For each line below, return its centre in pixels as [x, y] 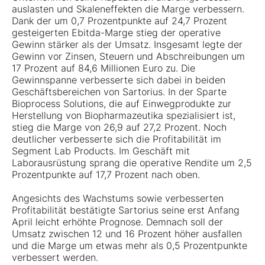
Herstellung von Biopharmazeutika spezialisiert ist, [124, 116]
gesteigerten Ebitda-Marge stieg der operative [116, 33]
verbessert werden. [55, 258]
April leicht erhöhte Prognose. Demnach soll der [117, 222]
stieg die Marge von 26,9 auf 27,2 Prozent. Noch [119, 127]
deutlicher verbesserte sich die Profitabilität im [117, 139]
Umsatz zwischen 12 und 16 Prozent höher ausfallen [127, 234]
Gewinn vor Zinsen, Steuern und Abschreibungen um [128, 56]
